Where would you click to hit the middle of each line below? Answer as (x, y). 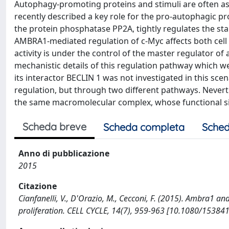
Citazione (38, 186)
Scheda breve (54, 127)
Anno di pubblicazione (64, 153)
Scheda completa (144, 127)
